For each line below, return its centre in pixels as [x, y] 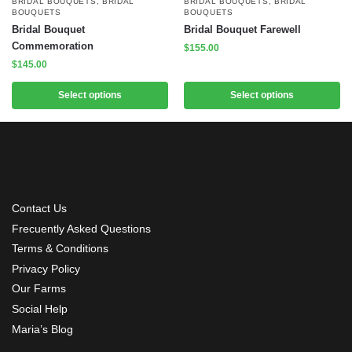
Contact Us [39, 208]
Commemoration [53, 46]
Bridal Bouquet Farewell [242, 30]
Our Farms [39, 289]
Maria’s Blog [42, 329]
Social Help [40, 308]
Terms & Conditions [60, 249]
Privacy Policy [46, 268]
